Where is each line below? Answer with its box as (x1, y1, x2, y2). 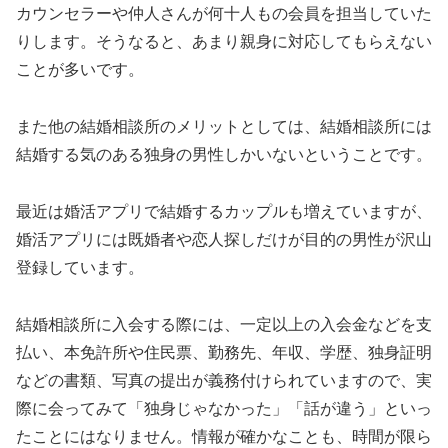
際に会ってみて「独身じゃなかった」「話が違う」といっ (16, 399, 432, 417)
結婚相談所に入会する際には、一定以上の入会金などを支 (16, 315, 432, 333)
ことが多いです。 (16, 61, 144, 79)
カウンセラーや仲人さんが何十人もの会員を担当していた (16, 5, 432, 23)
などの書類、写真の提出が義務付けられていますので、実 (16, 371, 432, 389)
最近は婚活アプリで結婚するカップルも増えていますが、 (16, 202, 432, 220)
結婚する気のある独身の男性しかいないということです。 (16, 146, 432, 164)
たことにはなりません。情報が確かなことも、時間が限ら (16, 427, 432, 445)
